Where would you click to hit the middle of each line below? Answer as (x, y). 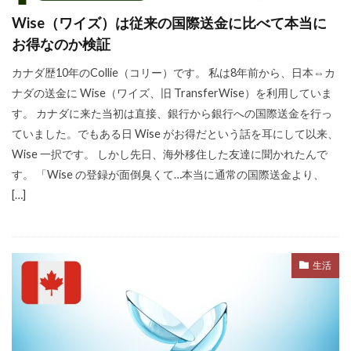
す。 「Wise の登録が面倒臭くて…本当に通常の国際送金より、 (168, 174)
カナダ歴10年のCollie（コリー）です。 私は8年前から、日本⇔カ (174, 72)
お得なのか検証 (61, 43)
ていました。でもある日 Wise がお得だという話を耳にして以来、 (175, 133)
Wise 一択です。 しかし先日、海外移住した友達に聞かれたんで (170, 154)
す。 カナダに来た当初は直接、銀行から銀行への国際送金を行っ (172, 113)
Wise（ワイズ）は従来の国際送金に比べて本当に (169, 22)
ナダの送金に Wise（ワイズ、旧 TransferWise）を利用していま (172, 92)
